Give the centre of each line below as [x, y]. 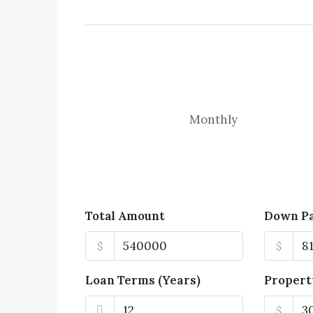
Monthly [213, 119]
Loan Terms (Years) [143, 280]
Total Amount [125, 216]
